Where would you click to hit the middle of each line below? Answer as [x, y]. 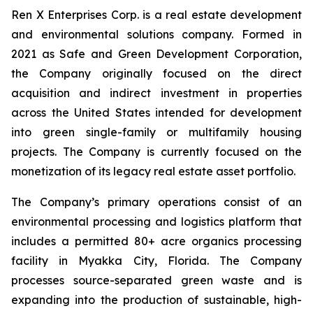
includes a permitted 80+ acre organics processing [156, 241]
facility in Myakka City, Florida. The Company [156, 261]
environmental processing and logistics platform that [156, 221]
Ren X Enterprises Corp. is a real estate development [156, 15]
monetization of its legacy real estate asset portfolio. [153, 171]
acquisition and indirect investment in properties [156, 93]
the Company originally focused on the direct [156, 73]
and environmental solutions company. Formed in [156, 34]
